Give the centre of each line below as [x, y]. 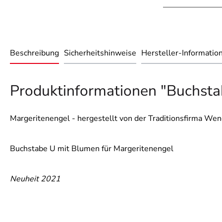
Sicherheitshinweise [100, 53]
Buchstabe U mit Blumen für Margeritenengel [92, 149]
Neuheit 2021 [35, 179]
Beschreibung [34, 53]
